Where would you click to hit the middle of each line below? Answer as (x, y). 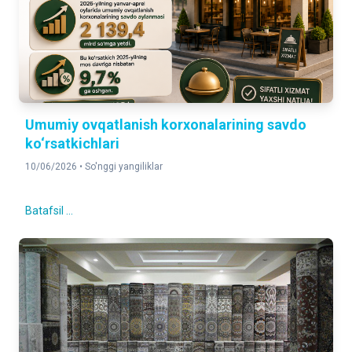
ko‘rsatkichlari (72, 143)
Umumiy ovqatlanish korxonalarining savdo (166, 125)
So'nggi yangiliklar (124, 167)
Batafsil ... (49, 211)
